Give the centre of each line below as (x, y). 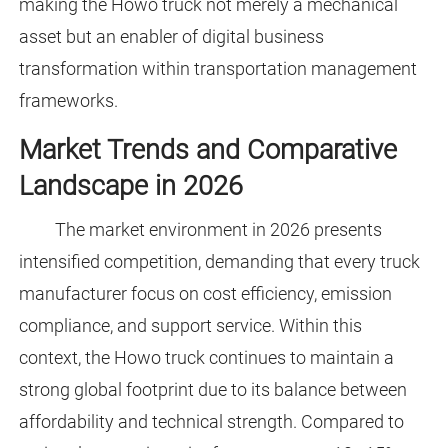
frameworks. (68, 101)
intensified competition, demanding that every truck (219, 262)
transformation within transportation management (217, 69)
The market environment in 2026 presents (218, 230)
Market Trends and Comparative (207, 150)
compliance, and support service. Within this (190, 326)
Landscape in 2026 (130, 186)
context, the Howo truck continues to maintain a (206, 358)
